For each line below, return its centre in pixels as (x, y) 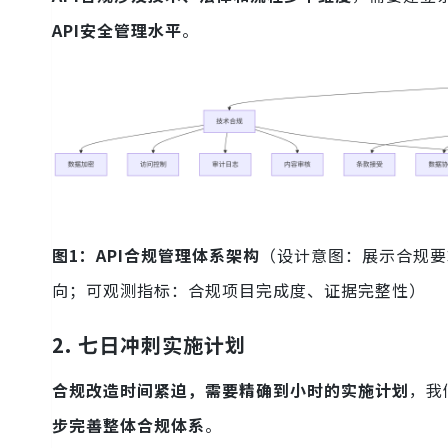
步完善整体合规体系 (128, 425)
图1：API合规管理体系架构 (156, 255)
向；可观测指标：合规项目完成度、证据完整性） (239, 290)
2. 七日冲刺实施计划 (149, 345)
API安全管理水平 (117, 30)
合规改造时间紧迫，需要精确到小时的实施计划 (230, 390)
